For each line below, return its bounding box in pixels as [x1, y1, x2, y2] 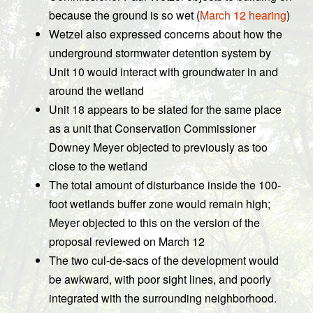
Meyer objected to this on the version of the [49, 214, 260, 231]
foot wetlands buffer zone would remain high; [49, 196, 270, 212]
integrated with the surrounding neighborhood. [49, 290, 277, 306]
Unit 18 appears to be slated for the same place [49, 101, 282, 117]
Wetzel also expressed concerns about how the [49, 26, 282, 42]
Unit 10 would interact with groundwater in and [49, 64, 278, 80]
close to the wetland [49, 158, 147, 174]
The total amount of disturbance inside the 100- [49, 177, 281, 193]
